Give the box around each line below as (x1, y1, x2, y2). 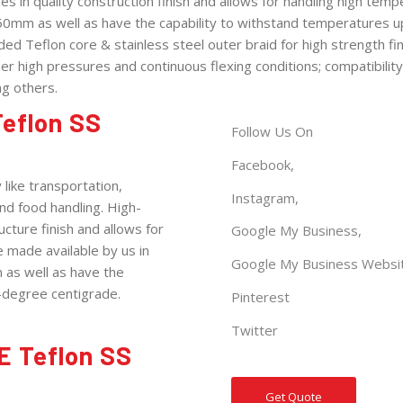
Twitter (231, 320, 279, 339)
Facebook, (231, 155, 295, 174)
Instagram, (231, 188, 300, 207)
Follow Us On (231, 122, 314, 141)
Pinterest (231, 287, 291, 306)
